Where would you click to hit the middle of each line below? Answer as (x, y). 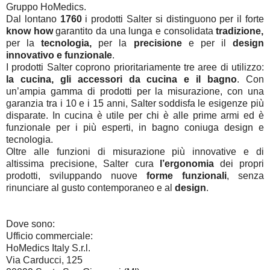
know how (31, 31)
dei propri (239, 163)
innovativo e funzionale (59, 55)
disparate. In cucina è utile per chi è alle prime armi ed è (135, 115)
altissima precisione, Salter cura (83, 163)
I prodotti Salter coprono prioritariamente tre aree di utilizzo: (135, 67)
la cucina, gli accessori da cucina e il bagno (122, 79)
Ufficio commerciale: (49, 236)
